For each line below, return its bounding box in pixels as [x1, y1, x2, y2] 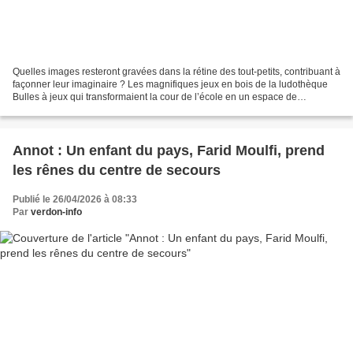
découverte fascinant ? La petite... [13, 104, 156, 116]
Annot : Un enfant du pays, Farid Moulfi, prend [13, 143, 325, 159]
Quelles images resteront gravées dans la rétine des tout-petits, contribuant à [13, 66, 340, 78]
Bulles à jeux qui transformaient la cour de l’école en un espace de [13, 91, 297, 103]
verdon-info [31, 206, 82, 218]
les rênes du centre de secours [13, 162, 221, 179]
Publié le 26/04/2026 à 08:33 [13, 194, 137, 206]
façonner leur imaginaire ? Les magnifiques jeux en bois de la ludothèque [13, 79, 328, 91]
